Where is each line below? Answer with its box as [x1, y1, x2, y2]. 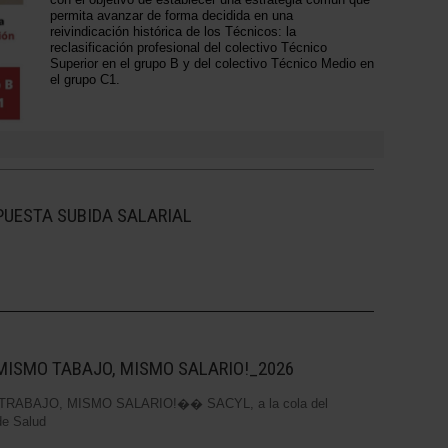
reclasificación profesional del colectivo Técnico [50, 40, 327, 56]
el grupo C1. [50, 72, 120, 88]
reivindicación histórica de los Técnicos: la [50, 24, 296, 40]
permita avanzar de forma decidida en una [50, 8, 293, 24]
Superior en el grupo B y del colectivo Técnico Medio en [50, 56, 374, 72]
